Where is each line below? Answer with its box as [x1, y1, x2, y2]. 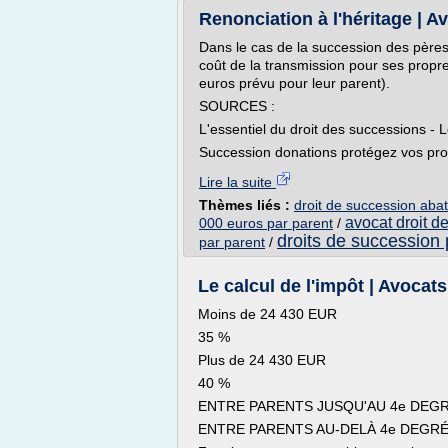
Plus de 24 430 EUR [198, 352, 326, 368]
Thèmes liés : [199, 197, 294, 213]
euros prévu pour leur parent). [199, 75, 390, 91]
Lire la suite [199, 174, 276, 190]
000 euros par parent [199, 215, 333, 231]
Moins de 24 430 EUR [198, 306, 337, 322]
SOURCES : [199, 98, 275, 114]
